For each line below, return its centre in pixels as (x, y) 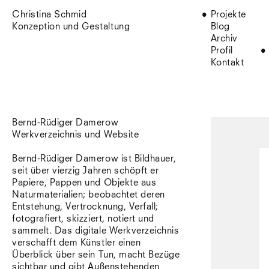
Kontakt (227, 63)
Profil (222, 51)
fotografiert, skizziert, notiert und (83, 219)
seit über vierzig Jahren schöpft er (86, 171)
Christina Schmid (50, 15)
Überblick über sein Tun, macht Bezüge (96, 255)
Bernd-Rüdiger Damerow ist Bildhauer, (94, 159)
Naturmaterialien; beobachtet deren (89, 195)
